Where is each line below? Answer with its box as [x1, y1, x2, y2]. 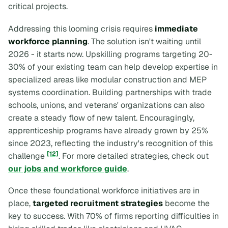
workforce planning [8, 36, 88, 47]
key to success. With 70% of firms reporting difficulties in [8, 211, 219, 222]
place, [8, 198, 33, 209]
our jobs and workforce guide [8, 163, 127, 174]
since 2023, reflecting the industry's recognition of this [8, 137, 213, 149]
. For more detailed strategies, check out [59, 150, 209, 161]
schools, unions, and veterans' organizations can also [8, 99, 205, 110]
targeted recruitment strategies [33, 198, 163, 209]
